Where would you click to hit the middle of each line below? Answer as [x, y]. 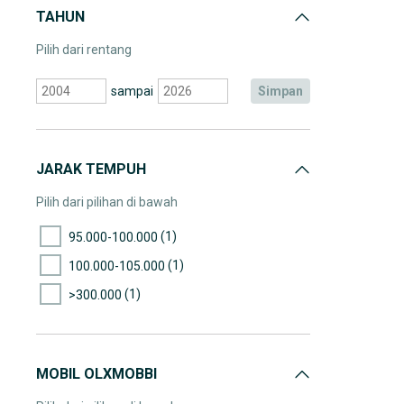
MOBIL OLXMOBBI [96, 374]
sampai [132, 91]
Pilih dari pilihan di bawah [107, 202]
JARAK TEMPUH [91, 169]
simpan [285, 91]
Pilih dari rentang [84, 50]
